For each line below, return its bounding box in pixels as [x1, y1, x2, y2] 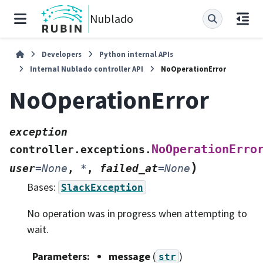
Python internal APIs [99, 49, 174, 59]
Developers [42, 49, 82, 59]
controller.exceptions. [9, 143, 151, 156]
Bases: [27, 180, 58, 194]
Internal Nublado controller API [30, 64, 143, 73]
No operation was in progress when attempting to [27, 207, 247, 221]
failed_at [100, 161, 158, 174]
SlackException [61, 181, 143, 193]
